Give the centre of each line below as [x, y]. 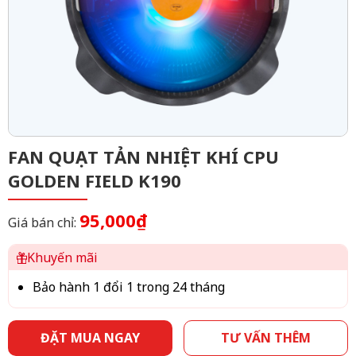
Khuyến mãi [63, 257]
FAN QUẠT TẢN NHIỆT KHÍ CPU [143, 157]
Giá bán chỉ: [44, 222]
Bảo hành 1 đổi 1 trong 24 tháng [129, 287]
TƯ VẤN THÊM [266, 338]
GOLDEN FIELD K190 [95, 180]
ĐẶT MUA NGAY [90, 338]
